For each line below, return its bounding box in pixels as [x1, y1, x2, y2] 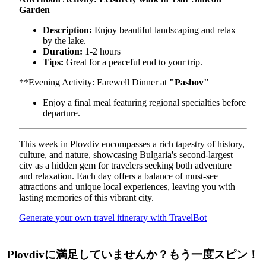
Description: [43, 24, 92, 35]
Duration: [43, 46, 83, 56]
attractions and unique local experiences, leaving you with [19, 181, 235, 192]
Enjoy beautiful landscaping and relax [92, 24, 236, 35]
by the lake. [43, 35, 86, 46]
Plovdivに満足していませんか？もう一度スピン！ [7, 248, 259, 261]
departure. [43, 107, 80, 118]
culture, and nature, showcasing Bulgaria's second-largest [19, 149, 233, 160]
